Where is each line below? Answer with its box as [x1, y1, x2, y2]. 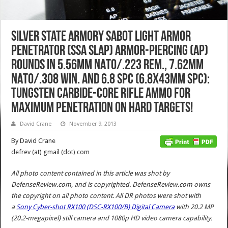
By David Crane [11, 136, 56, 145]
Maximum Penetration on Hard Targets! [11, 101, 193, 116]
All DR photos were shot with [114, 191, 202, 199]
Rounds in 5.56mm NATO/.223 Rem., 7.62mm [11, 58, 204, 73]
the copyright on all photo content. [11, 191, 115, 199]
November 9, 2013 [69, 120, 117, 127]
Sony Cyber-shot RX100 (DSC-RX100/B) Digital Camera [16, 203, 175, 211]
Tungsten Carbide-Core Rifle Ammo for [11, 87, 191, 101]
